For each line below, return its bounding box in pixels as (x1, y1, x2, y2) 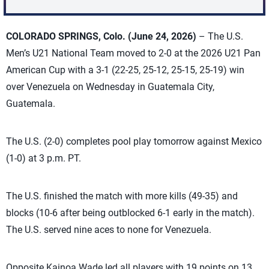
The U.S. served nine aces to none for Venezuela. (6, 224, 211, 235)
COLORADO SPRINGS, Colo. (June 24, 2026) (6, 31, 199, 42)
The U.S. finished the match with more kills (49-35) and (6, 190, 238, 202)
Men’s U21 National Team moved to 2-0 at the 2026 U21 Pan (6, 47, 261, 59)
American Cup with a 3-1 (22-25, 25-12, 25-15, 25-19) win (6, 64, 244, 76)
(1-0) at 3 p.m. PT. (6, 153, 81, 164)
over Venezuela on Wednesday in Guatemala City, (6, 81, 214, 92)
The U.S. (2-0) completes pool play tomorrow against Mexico (6, 136, 262, 147)
